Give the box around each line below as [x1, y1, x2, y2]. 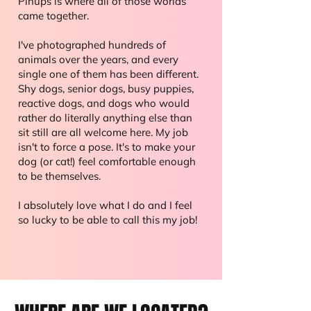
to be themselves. [18, 169, 101, 183]
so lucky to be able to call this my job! [18, 213, 197, 226]
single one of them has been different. [18, 67, 199, 81]
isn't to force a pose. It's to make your [18, 140, 195, 153]
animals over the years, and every [18, 53, 178, 66]
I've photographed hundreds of [18, 38, 166, 51]
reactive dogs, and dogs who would [18, 96, 190, 110]
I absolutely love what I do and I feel [18, 199, 192, 212]
